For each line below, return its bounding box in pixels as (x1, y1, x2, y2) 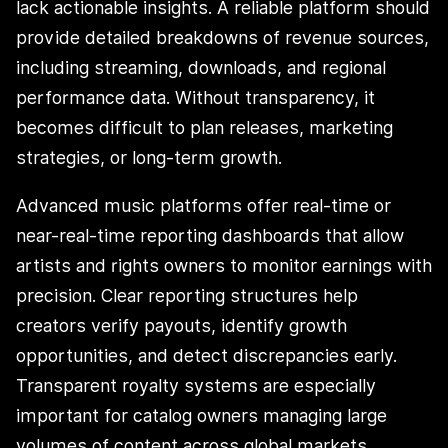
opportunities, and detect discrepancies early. (16, 344, 397, 366)
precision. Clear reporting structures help (16, 284, 358, 306)
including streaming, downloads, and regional (16, 57, 386, 79)
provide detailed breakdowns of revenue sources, (16, 27, 429, 49)
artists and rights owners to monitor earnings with (16, 254, 432, 276)
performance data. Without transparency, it (16, 87, 375, 109)
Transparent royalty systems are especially (16, 374, 376, 396)
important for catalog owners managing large (16, 404, 387, 426)
